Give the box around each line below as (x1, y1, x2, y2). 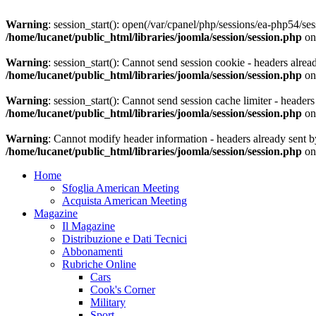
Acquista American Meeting (62, 195, 187, 207)
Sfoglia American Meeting (62, 182, 179, 194)
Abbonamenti (62, 245, 123, 257)
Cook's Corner (90, 284, 155, 296)
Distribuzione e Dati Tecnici (62, 233, 187, 245)
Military (90, 296, 126, 308)
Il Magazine (62, 220, 115, 232)
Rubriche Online (62, 258, 136, 270)
